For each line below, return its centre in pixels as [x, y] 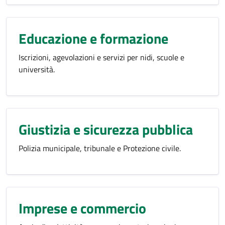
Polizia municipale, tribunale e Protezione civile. [100, 148]
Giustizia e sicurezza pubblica [106, 129]
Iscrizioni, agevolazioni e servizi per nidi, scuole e [101, 57]
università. [37, 69]
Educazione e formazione [93, 38]
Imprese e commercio [82, 208]
